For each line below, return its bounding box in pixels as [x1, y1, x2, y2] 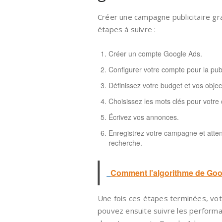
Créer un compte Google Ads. [109, 49, 202, 58]
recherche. [109, 138, 142, 148]
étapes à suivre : [98, 24, 156, 34]
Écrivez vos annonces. [109, 112, 179, 122]
